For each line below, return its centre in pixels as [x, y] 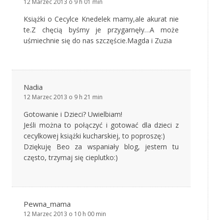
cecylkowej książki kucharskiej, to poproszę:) [94, 136]
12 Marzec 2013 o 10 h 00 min [65, 214]
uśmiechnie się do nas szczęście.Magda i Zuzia [98, 41]
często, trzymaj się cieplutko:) [71, 158]
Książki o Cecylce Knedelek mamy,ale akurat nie [101, 19]
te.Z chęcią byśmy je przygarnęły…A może [101, 30]
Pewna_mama [47, 204]
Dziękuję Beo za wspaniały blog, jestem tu [101, 147]
